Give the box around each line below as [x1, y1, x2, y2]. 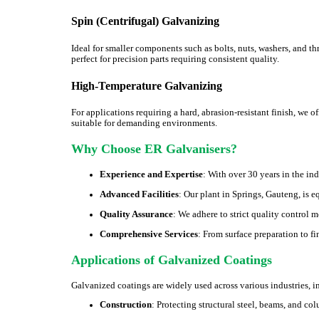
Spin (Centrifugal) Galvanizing [71, 15, 219, 28]
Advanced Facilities [100, 189, 179, 199]
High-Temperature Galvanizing [71, 79, 222, 92]
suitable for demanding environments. [71, 118, 217, 129]
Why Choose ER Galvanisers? [71, 142, 237, 157]
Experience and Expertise [100, 169, 203, 180]
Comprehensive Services [100, 229, 198, 239]
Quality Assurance [100, 209, 173, 219]
